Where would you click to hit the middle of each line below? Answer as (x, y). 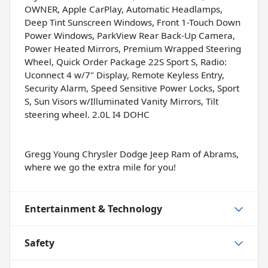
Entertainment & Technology (93, 208)
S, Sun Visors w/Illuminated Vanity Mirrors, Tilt (121, 101)
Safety (39, 243)
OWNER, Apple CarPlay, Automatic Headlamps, (124, 9)
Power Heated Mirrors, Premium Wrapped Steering (133, 48)
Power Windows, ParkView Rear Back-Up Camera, (130, 35)
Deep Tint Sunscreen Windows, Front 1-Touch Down (133, 22)
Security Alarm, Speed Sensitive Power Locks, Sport (132, 88)
